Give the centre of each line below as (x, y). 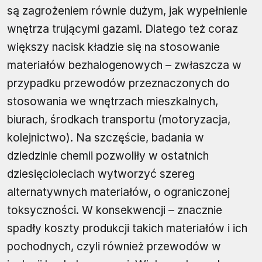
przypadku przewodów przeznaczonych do (118, 84)
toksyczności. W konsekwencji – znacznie (115, 211)
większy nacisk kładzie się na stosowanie (113, 47)
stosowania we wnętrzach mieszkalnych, (113, 102)
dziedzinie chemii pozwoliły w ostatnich (108, 156)
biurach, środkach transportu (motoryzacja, (119, 120)
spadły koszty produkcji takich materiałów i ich (127, 229)
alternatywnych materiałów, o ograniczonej (118, 192)
